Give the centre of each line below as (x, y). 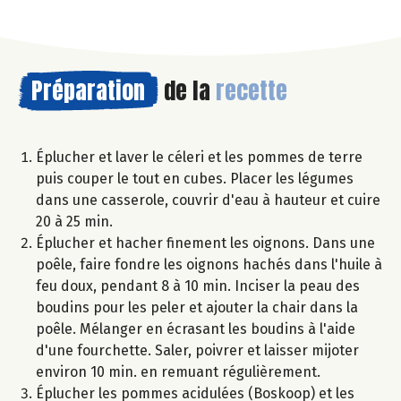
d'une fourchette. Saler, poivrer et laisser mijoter (197, 350)
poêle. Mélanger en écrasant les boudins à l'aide (196, 328)
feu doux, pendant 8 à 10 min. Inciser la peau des (198, 286)
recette (252, 90)
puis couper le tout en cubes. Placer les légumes (195, 178)
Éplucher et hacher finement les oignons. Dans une (205, 243)
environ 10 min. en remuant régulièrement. (178, 371)
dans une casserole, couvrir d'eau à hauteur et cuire (208, 200)
